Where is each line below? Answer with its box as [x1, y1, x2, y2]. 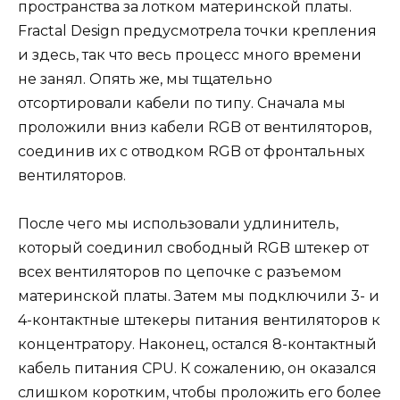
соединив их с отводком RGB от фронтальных [18, 143, 364, 161]
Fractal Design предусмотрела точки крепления [18, 22, 377, 40]
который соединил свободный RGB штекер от [18, 239, 369, 257]
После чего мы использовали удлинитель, [18, 215, 338, 233]
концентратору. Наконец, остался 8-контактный [18, 336, 377, 354]
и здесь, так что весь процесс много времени [18, 46, 362, 64]
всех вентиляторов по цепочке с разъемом [18, 263, 342, 281]
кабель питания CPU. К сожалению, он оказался [18, 360, 377, 378]
